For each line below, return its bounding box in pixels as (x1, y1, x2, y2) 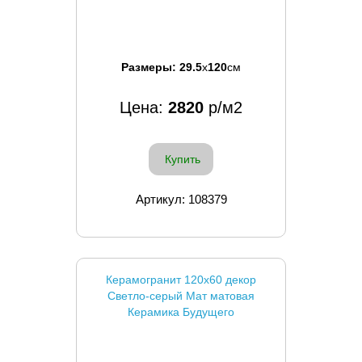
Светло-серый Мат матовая (107, 288, 255, 302)
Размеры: (121, 60, 179, 74)
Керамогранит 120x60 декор (106, 272, 256, 286)
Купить (165, 152, 200, 166)
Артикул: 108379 (135, 192, 227, 206)
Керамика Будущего (128, 305, 234, 318)
